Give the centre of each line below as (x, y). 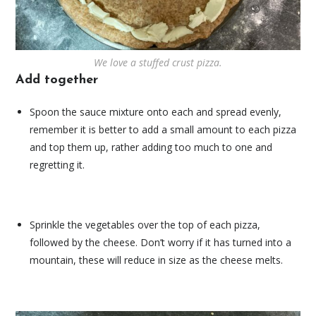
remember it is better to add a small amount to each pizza (163, 130)
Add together (57, 80)
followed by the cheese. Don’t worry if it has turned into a (161, 243)
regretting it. (57, 165)
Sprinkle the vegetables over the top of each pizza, (145, 225)
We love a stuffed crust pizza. (158, 63)
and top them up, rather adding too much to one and (151, 147)
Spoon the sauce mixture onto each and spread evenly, (156, 112)
